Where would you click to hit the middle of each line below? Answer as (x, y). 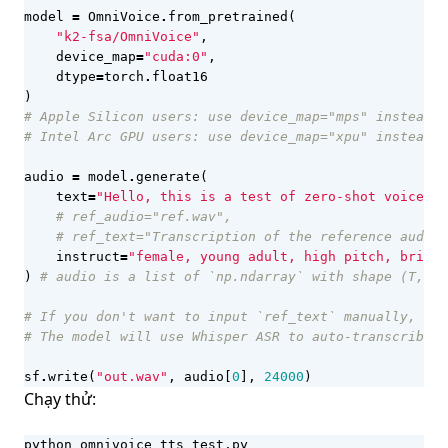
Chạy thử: (60, 398)
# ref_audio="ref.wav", (144, 216)
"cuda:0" (176, 56)
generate (168, 176)
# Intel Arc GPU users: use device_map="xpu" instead (228, 136)
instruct (88, 256)
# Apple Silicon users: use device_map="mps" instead (228, 116)
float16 (180, 76)
